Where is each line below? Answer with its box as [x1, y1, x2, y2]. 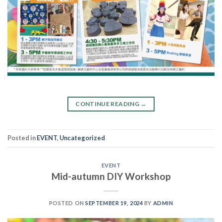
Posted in [7, 134, 37, 142]
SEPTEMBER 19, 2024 [85, 200, 143, 207]
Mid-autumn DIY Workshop [51, 170, 171, 182]
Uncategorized [59, 134, 105, 142]
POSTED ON [49, 200, 86, 207]
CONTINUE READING [75, 100, 141, 108]
